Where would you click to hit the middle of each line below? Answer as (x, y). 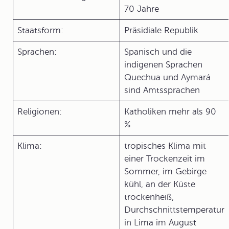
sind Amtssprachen (162, 90)
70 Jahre (142, 9)
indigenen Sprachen (163, 65)
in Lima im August (160, 223)
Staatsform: (40, 30)
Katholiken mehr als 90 (170, 112)
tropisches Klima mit (165, 146)
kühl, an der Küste (160, 184)
